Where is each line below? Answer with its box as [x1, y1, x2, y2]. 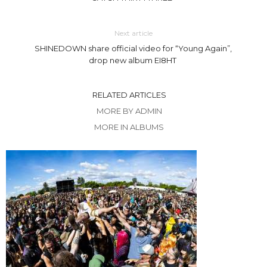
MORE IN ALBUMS [94, 122, 164, 132]
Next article [114, 29, 153, 38]
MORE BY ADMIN [96, 106, 162, 116]
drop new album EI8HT [88, 55, 178, 65]
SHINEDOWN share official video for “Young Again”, [35, 44, 232, 53]
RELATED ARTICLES [92, 90, 166, 100]
